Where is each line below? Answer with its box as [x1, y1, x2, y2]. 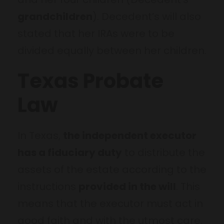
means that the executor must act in [17, 196, 203, 210]
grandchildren [17, 9, 92, 23]
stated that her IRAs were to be [17, 26, 174, 40]
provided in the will [78, 179, 176, 193]
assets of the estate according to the [17, 162, 206, 176]
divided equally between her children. [17, 43, 206, 57]
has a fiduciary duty [17, 145, 122, 159]
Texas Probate [17, 66, 163, 95]
